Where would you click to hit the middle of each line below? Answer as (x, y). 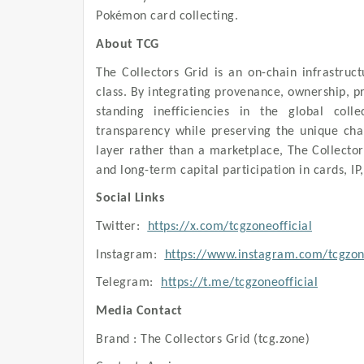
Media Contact (139, 311)
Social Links (130, 199)
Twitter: (120, 226)
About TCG (128, 45)
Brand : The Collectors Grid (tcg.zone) (203, 339)
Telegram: (126, 283)
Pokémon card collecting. (167, 17)
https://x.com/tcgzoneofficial (230, 226)
